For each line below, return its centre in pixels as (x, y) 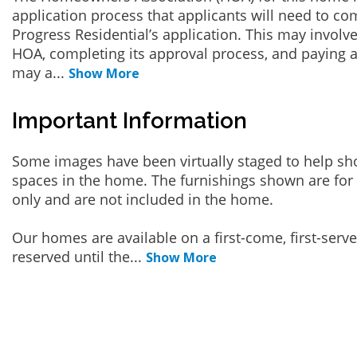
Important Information (129, 121)
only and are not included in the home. (143, 199)
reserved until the (71, 257)
